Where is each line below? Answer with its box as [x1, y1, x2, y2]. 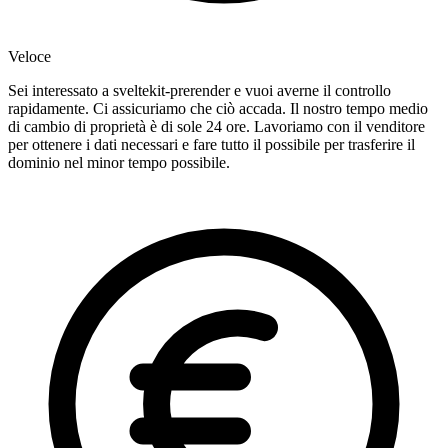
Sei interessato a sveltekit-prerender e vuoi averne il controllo [8, 82, 391, 100]
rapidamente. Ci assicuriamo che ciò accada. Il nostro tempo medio [8, 100, 428, 118]
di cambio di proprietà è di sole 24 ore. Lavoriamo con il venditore [8, 118, 425, 136]
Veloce [8, 48, 51, 66]
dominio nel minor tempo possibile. [8, 154, 230, 172]
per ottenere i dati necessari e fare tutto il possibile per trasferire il [8, 136, 415, 154]
